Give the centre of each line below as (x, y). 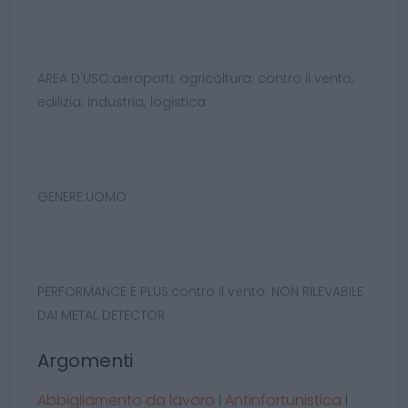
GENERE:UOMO (82, 197)
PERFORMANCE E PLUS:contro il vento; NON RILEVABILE (200, 291)
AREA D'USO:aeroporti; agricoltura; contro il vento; (196, 78)
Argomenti (86, 361)
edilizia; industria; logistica (122, 102)
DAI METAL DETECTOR (101, 315)
